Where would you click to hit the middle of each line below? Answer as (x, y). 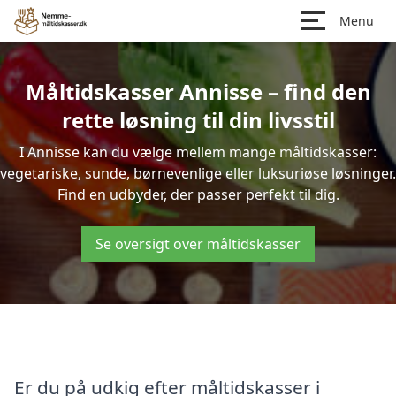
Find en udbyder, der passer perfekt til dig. (198, 194)
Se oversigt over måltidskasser (198, 244)
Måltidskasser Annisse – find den (198, 91)
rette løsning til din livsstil (198, 120)
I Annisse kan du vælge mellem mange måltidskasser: (198, 152)
